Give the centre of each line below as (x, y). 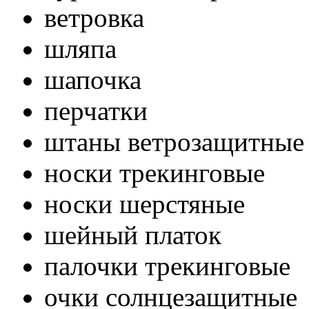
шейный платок (133, 235)
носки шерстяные (145, 203)
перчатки (96, 110)
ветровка (94, 17)
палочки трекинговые (168, 266)
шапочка (93, 79)
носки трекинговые (155, 172)
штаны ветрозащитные (175, 141)
